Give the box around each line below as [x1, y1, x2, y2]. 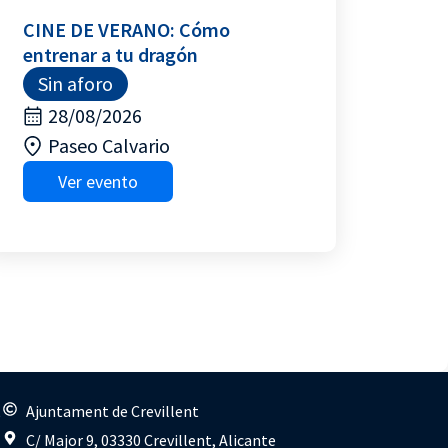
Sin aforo [37, 71, 113, 96]
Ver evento [57, 170, 138, 193]
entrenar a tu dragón [22, 42, 198, 67]
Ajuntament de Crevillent [25, 401, 199, 421]
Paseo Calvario [47, 133, 170, 158]
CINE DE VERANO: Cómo [22, 17, 230, 42]
